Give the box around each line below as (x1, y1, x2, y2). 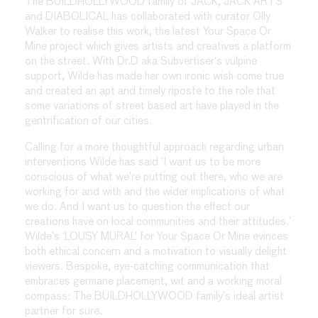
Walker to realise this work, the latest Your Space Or (25, 26, 271, 38)
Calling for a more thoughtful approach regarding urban (25, 141, 284, 153)
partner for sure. (25, 305, 102, 317)
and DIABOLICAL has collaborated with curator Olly (25, 11, 270, 23)
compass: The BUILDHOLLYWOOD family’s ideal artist (25, 290, 284, 302)
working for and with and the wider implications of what (25, 186, 285, 197)
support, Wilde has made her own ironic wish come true (25, 71, 284, 82)
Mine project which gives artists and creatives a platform (25, 41, 291, 53)
